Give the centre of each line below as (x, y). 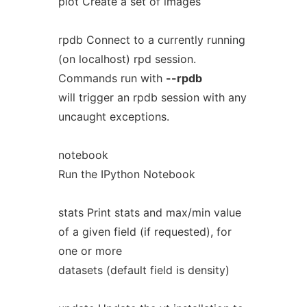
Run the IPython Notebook (126, 174)
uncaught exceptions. (113, 116)
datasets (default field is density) (144, 270)
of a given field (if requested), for (145, 232)
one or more (90, 251)
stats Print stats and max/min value (149, 212)
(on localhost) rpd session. (127, 59)
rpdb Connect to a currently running (151, 40)
